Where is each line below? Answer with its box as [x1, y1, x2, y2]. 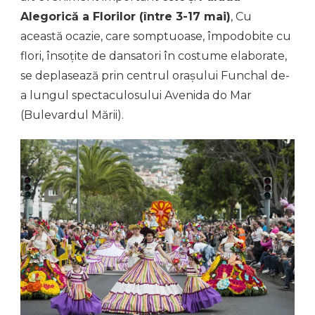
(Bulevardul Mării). [20, 108, 124, 122]
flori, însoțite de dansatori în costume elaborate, [20, 49, 287, 63]
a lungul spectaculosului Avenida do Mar [20, 88, 252, 102]
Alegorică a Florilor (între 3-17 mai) [20, 9, 231, 23]
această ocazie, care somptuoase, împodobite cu [20, 29, 291, 43]
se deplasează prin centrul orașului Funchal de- [20, 68, 290, 82]
